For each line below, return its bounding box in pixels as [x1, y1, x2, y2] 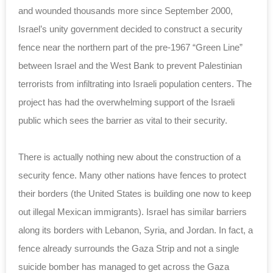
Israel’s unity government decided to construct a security [18, 23, 243, 34]
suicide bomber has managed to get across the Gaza [18, 261, 229, 272]
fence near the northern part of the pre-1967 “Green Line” [18, 41, 243, 52]
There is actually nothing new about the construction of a [18, 151, 241, 162]
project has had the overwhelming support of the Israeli [18, 96, 235, 107]
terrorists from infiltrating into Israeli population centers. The [18, 78, 252, 89]
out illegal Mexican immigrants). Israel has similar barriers [18, 206, 247, 217]
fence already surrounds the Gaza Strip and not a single [18, 243, 239, 253]
